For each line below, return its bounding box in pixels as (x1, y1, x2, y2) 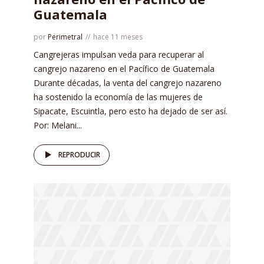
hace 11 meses (93, 31, 143, 42)
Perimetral (48, 31, 82, 42)
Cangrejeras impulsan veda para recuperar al (34, 48, 204, 60)
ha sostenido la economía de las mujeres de (34, 91, 203, 103)
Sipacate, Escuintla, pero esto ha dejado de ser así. (34, 105, 227, 117)
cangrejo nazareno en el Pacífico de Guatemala (34, 62, 214, 74)
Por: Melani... (34, 119, 82, 131)
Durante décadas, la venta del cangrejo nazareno (34, 77, 222, 88)
